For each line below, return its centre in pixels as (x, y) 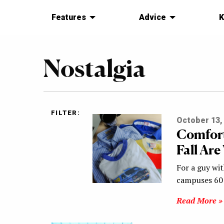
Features (69, 17)
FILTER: (65, 113)
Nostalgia (94, 68)
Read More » (199, 201)
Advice (152, 17)
